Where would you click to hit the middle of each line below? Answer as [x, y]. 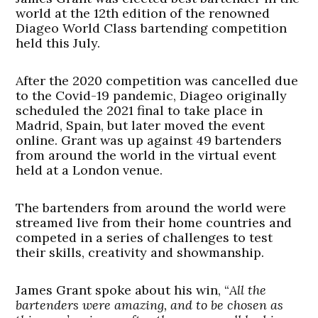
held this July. [58, 43]
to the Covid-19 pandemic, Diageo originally [152, 96]
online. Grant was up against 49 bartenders [149, 141]
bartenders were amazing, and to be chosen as [150, 305]
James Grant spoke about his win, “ [123, 290]
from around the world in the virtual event [146, 155]
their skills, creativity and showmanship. [140, 253]
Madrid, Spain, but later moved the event [141, 126]
